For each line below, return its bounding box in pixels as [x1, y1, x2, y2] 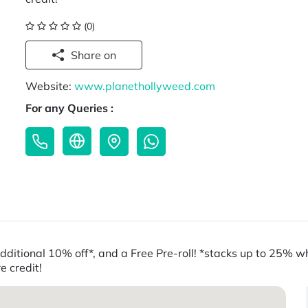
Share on [104, 48, 117, 62]
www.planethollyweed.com [74, 79, 216, 93]
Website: [25, 79, 75, 93]
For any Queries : [25, 101, 114, 115]
